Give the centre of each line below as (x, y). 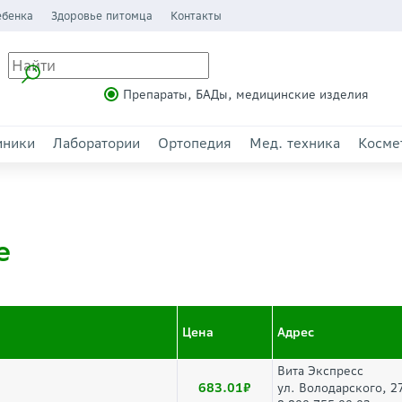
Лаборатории (96, 143)
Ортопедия (195, 143)
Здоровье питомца (101, 16)
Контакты (196, 16)
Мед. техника (295, 143)
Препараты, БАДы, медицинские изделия (245, 94)
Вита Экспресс (320, 371)
